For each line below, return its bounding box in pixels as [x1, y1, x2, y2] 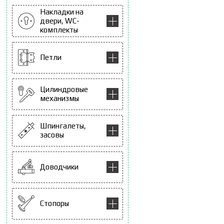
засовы [40, 130, 64, 139]
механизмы [40, 94, 79, 103]
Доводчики [40, 162, 78, 171]
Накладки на [40, 7, 83, 16]
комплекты [40, 25, 78, 34]
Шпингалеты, [40, 121, 86, 130]
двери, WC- [40, 16, 79, 25]
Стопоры [40, 199, 69, 208]
